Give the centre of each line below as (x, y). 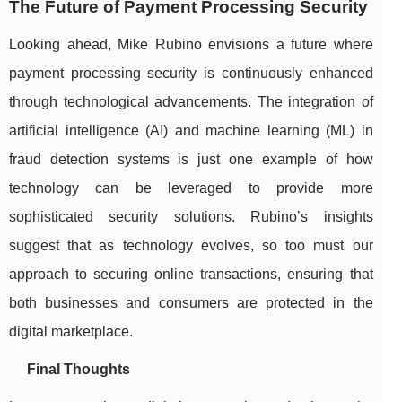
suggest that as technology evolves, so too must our (191, 246)
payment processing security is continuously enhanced (191, 74)
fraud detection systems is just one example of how (191, 160)
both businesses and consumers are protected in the (191, 303)
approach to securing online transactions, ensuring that (191, 275)
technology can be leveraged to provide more (191, 188)
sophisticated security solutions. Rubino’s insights (191, 217)
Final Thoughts (79, 370)
